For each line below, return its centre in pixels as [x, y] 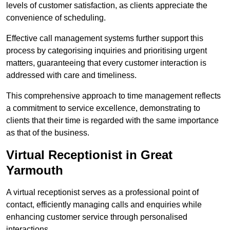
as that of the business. [48, 133]
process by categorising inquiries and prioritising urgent [107, 51]
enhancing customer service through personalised [97, 217]
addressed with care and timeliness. [71, 75]
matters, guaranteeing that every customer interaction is [106, 63]
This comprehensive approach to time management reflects [113, 96]
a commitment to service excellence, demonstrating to [103, 108]
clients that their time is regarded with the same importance [112, 121]
